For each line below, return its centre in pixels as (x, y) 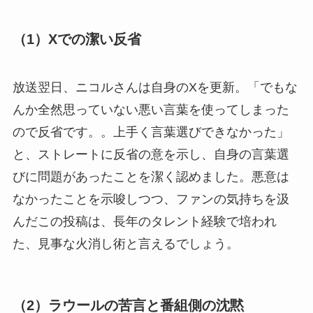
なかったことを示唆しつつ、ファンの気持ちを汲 (151, 199)
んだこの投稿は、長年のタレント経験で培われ (144, 222)
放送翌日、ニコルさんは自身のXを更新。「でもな (155, 88)
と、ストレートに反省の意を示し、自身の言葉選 (151, 155)
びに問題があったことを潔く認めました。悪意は (151, 177)
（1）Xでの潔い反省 (77, 39)
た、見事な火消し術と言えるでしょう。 (125, 244)
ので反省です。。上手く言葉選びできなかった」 (151, 132)
